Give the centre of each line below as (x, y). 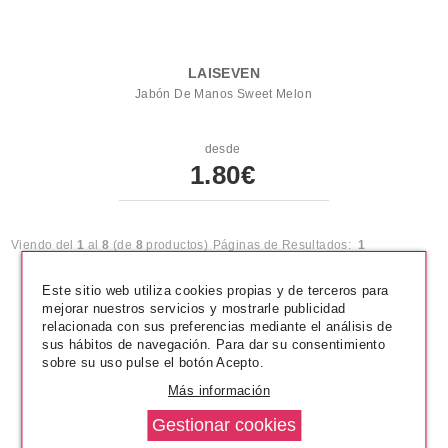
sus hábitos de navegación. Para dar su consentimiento (214, 344)
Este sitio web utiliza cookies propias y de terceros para (215, 290)
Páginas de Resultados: (285, 245)
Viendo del (44, 245)
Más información (219, 390)
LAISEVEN (224, 73)
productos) (175, 245)
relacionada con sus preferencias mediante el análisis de (217, 326)
